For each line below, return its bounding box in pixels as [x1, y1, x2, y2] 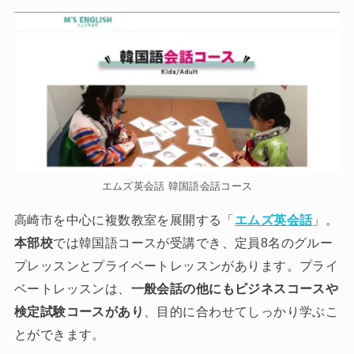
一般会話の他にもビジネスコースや [130, 281, 339, 296]
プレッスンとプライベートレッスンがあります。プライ [13, 258, 339, 273]
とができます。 [13, 327, 105, 342]
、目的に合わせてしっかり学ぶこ [144, 304, 339, 319]
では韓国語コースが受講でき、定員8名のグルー [53, 235, 333, 250]
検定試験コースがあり [13, 304, 145, 319]
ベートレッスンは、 [13, 281, 131, 296]
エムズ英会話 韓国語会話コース [101, 179, 253, 192]
